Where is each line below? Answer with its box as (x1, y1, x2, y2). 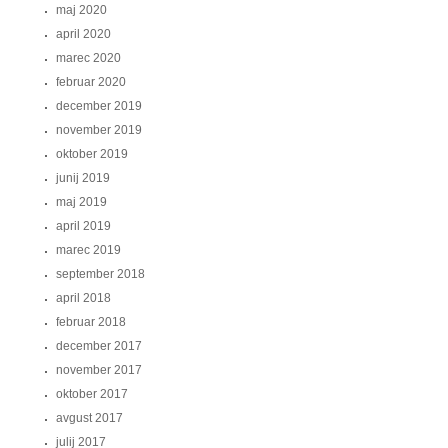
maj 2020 (56, 3, 107, 17)
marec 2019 (56, 243, 121, 257)
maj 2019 (56, 195, 107, 209)
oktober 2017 (56, 387, 128, 401)
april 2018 (56, 291, 111, 305)
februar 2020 (56, 75, 126, 89)
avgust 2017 (56, 411, 123, 425)
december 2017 (56, 339, 142, 353)
